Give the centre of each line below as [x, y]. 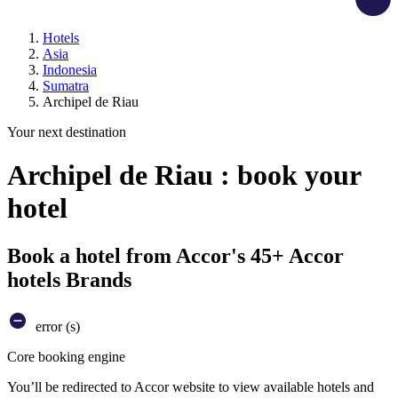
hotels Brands [69, 279]
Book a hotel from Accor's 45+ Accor [175, 255]
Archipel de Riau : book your [184, 175]
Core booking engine [66, 356]
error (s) [56, 326]
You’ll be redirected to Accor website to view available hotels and [191, 386]
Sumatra [66, 86]
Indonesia [70, 70]
